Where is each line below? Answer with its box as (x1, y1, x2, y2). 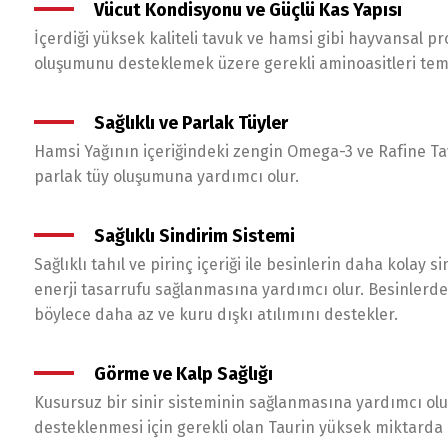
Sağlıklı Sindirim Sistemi (94, 225, 295, 247)
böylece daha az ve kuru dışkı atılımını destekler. (34, 305, 398, 324)
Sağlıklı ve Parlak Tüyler (94, 112, 288, 134)
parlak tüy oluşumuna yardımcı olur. (34, 167, 299, 186)
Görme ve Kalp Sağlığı (94, 363, 273, 385)
